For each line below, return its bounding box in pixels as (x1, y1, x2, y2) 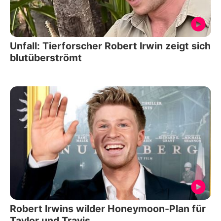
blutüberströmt (10, 52, 82, 64)
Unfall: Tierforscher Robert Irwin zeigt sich (10, 40, 211, 52)
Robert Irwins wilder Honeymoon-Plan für (10, 202, 206, 215)
